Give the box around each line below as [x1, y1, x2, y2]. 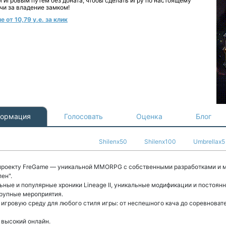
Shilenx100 [144, 138, 176, 145]
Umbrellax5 [193, 138, 225, 145]
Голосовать [64, 112, 103, 121]
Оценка [136, 112, 162, 121]
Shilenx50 [99, 138, 127, 145]
